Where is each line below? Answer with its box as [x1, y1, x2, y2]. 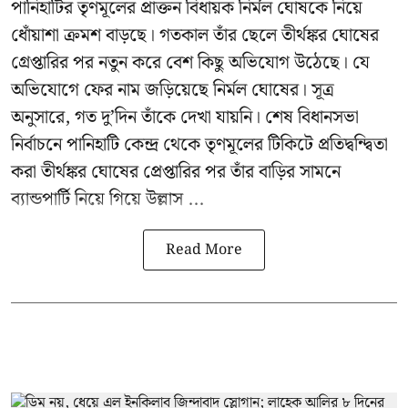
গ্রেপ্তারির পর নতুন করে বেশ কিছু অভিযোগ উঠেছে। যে [11, 48, 370, 78]
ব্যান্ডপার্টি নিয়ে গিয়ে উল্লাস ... [11, 185, 204, 215]
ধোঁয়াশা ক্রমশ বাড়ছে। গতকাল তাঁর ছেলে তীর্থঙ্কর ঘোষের [11, 21, 379, 51]
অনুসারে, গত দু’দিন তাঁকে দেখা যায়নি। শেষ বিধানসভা [11, 103, 359, 133]
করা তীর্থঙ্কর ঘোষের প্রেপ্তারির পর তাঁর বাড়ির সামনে [11, 158, 341, 188]
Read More [166, 239, 242, 262]
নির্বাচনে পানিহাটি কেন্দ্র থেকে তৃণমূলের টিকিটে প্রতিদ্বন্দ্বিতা [11, 130, 388, 160]
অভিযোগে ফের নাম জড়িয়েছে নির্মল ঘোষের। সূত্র [11, 76, 334, 106]
